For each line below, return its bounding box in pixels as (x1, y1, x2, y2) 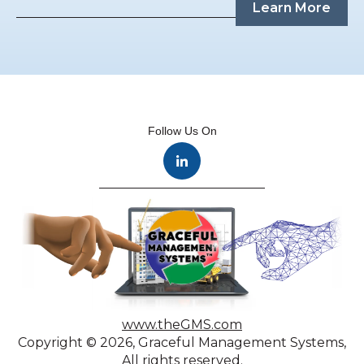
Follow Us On (147, 124, 217, 138)
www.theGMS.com (122, 316, 242, 332)
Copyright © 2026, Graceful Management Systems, (18, 334, 346, 350)
